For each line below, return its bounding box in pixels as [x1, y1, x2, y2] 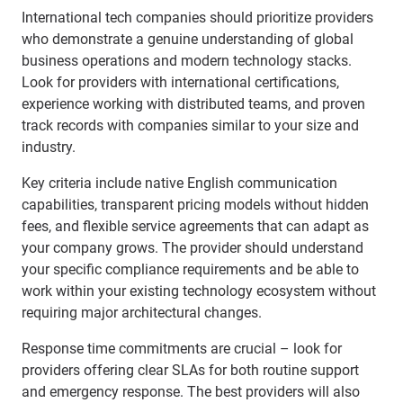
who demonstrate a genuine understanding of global [22, 31, 354, 48]
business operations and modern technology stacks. [22, 52, 352, 69]
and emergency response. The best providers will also [22, 383, 360, 400]
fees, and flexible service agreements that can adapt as [22, 218, 369, 235]
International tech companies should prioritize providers [22, 9, 373, 26]
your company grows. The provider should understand [22, 239, 363, 256]
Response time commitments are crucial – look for [22, 340, 342, 357]
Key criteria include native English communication [22, 175, 337, 192]
